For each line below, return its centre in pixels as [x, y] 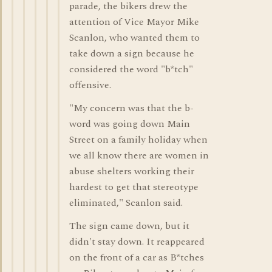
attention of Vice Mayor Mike [134, 22]
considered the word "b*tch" [131, 69]
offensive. [90, 85]
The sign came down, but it [129, 226]
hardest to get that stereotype [134, 187]
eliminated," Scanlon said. [126, 203]
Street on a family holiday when [138, 140]
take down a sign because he [132, 53]
